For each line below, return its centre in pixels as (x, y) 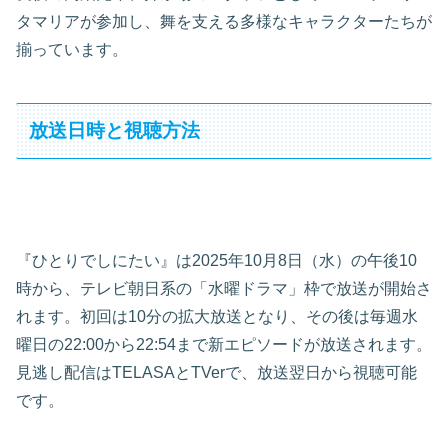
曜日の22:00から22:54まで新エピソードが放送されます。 (224, 345)
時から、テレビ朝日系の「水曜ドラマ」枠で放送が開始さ (224, 289)
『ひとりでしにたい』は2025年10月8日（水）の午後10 (216, 261)
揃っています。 (72, 50)
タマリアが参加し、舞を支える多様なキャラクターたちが (224, 22)
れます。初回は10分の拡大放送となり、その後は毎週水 (217, 317)
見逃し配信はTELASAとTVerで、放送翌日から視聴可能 (216, 373)
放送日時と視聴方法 (115, 131)
